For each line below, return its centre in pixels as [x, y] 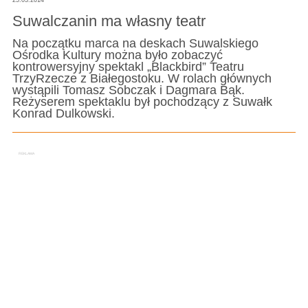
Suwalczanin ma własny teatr [109, 21]
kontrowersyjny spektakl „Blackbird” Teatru [128, 67]
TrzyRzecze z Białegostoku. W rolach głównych [142, 79]
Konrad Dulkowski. [63, 114]
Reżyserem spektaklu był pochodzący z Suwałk [142, 102]
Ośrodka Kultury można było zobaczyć [117, 55]
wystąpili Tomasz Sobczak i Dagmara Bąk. [128, 90]
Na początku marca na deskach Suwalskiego [135, 44]
